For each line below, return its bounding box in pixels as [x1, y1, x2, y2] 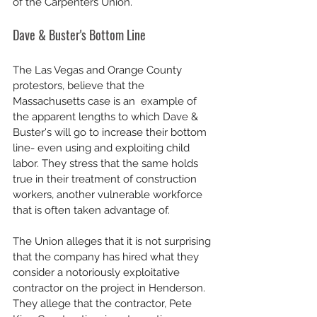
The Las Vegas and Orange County [13, 64, 185, 76]
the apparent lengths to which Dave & [13, 110, 201, 123]
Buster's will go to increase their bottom [13, 126, 209, 139]
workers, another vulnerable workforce [13, 188, 205, 201]
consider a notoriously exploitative [13, 266, 183, 279]
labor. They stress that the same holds [13, 157, 201, 170]
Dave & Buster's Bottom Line [13, 25, 146, 44]
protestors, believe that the [13, 79, 147, 92]
